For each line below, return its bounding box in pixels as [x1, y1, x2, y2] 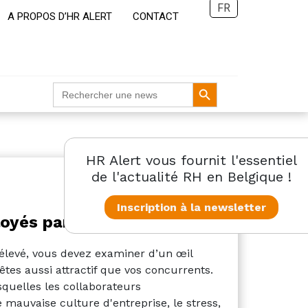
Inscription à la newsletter [116, 201, 266, 214]
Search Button [192, 76, 218, 87]
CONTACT [133, 10, 179, 23]
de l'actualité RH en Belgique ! [91, 168, 291, 185]
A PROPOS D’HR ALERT [8, 10, 112, 23]
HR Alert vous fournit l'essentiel [85, 152, 297, 168]
